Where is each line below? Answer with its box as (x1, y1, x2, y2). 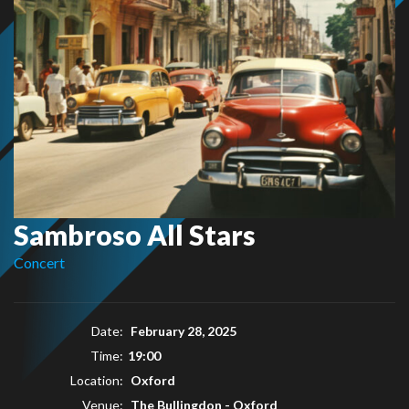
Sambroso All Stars (14, 217, 256, 251)
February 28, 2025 (128, 322, 236, 339)
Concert (14, 253, 65, 271)
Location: (70, 372, 123, 388)
